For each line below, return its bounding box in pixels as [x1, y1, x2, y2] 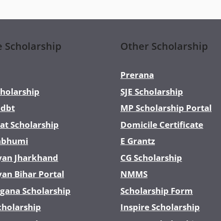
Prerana [120, 69, 154, 80]
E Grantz [120, 135, 155, 147]
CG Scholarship [120, 151, 182, 163]
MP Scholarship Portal [120, 102, 212, 113]
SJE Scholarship [120, 85, 183, 97]
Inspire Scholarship [120, 201, 200, 213]
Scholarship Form [120, 184, 193, 196]
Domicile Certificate [120, 118, 203, 130]
